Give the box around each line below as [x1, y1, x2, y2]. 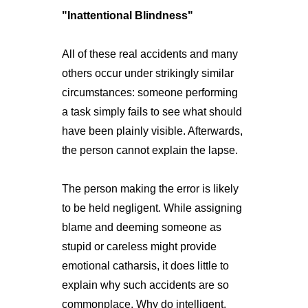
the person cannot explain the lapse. [61, 144, 238, 157]
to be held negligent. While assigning [61, 202, 242, 214]
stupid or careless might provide [61, 241, 217, 253]
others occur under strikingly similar [61, 67, 234, 80]
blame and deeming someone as [61, 221, 221, 234]
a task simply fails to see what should [61, 106, 242, 118]
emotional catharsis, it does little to [61, 260, 229, 272]
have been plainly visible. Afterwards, [61, 125, 243, 137]
